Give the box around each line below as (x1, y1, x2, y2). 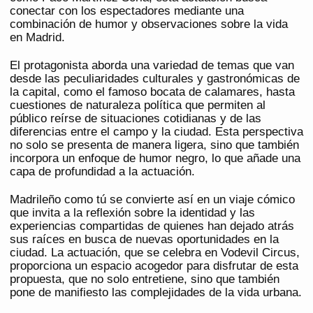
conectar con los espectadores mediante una (10, 4, 244, 18)
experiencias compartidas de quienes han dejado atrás (10, 219, 294, 233)
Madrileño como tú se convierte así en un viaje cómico (10, 193, 295, 207)
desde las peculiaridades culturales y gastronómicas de (10, 72, 300, 86)
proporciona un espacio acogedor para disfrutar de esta (10, 259, 298, 273)
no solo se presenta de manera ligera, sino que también (10, 138, 299, 152)
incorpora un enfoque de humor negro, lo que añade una (10, 152, 300, 166)
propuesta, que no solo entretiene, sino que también (10, 272, 279, 286)
